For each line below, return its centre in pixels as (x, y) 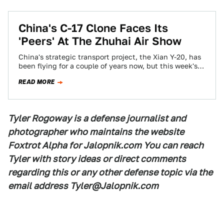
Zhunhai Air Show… (51, 75)
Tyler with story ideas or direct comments (97, 159)
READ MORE (37, 82)
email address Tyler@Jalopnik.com (83, 186)
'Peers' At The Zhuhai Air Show (100, 41)
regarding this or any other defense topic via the (110, 172)
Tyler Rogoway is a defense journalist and (97, 118)
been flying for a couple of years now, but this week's (108, 66)
